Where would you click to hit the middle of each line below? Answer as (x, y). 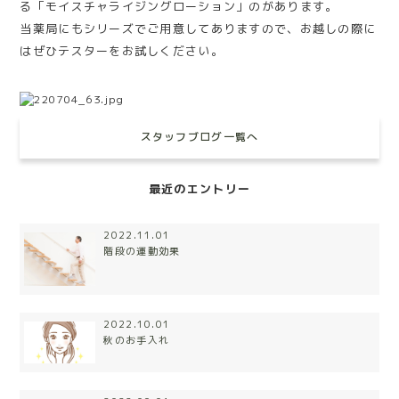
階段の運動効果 (142, 251)
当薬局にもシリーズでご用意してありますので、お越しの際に (198, 28)
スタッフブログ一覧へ (199, 136)
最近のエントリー (199, 188)
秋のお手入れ (137, 340)
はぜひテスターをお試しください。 (122, 50)
